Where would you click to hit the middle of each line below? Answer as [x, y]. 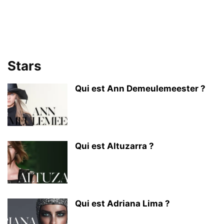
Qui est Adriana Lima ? [122, 203]
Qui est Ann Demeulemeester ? [140, 88]
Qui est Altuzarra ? [114, 146]
